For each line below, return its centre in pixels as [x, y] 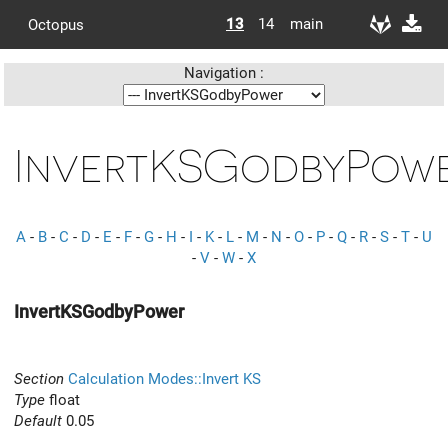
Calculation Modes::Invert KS [164, 378]
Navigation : [224, 73]
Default [38, 420]
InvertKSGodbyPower [99, 311]
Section [39, 378]
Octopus [56, 24]
